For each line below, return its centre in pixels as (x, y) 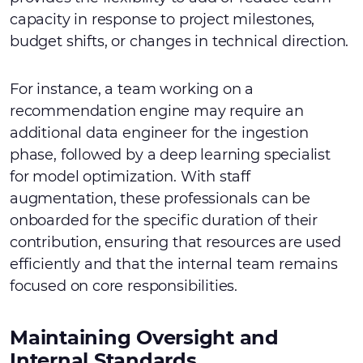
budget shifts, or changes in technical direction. (179, 41)
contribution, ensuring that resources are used (175, 242)
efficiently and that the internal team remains (174, 264)
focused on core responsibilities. (124, 286)
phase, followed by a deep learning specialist (170, 155)
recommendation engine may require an (157, 111)
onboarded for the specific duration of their (164, 220)
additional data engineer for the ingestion (159, 133)
